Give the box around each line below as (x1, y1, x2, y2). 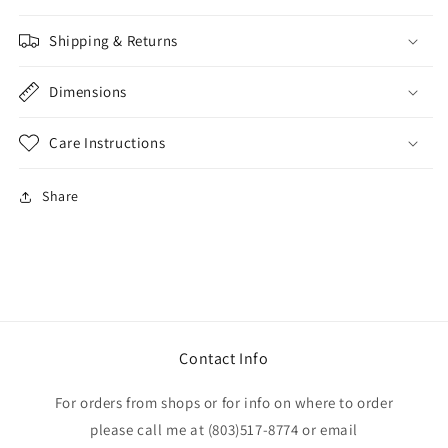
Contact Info (179, 348, 269, 370)
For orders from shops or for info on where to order (54, 393, 394, 413)
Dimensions (49, 82, 127, 102)
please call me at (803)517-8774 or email (89, 420, 358, 440)
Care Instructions (49, 133, 166, 153)
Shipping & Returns (49, 31, 178, 51)
